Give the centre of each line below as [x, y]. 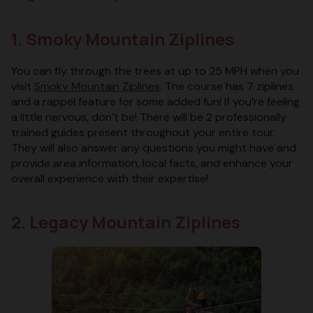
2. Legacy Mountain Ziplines [126, 221]
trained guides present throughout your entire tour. [143, 132]
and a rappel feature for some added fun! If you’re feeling [155, 101]
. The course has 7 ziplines [227, 86]
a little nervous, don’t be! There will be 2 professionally [149, 117]
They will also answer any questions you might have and [154, 147]
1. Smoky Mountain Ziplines [123, 38]
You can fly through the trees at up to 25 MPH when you [155, 71]
